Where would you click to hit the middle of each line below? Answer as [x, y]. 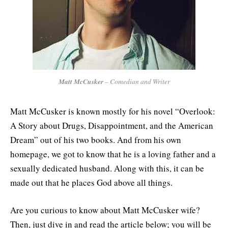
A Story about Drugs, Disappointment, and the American [112, 125]
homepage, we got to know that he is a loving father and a [113, 154]
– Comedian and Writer [136, 81]
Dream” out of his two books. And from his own [96, 139]
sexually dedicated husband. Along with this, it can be [107, 168]
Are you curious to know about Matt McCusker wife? [105, 210]
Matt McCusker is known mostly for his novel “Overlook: [113, 111]
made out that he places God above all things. [91, 182]
